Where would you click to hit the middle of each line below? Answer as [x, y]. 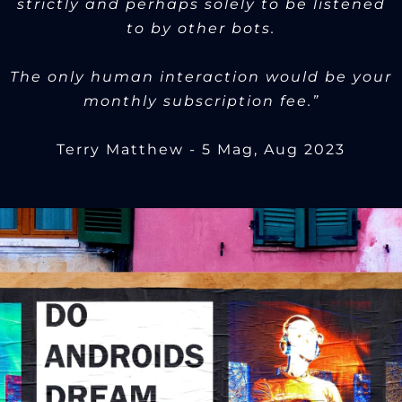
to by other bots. [201, 29]
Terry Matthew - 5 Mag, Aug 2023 [201, 150]
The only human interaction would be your [201, 77]
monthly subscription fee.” [201, 101]
